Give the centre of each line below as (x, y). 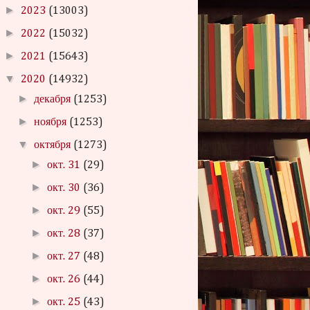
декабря (54, 100)
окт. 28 (65, 234)
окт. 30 (65, 188)
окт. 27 (65, 257)
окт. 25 (65, 302)
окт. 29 (65, 211)
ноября (52, 122)
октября (54, 145)
